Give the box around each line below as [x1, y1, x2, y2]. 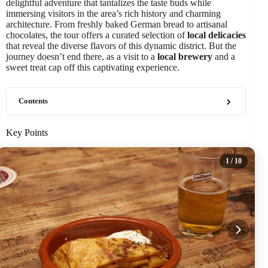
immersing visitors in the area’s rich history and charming [6, 8, 221, 19]
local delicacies [187, 30, 246, 40]
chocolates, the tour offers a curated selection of [6, 30, 187, 40]
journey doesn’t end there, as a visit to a [6, 51, 157, 62]
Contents [19, 97, 48, 105]
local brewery [157, 51, 212, 62]
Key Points [6, 127, 48, 138]
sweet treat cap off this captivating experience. [6, 62, 179, 72]
